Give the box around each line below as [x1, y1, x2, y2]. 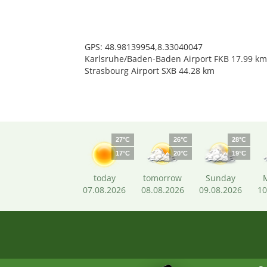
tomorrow [143, 172, 182, 184]
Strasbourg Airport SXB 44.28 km [84, 65, 215, 76]
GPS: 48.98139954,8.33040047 [84, 41, 203, 52]
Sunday [206, 172, 236, 184]
